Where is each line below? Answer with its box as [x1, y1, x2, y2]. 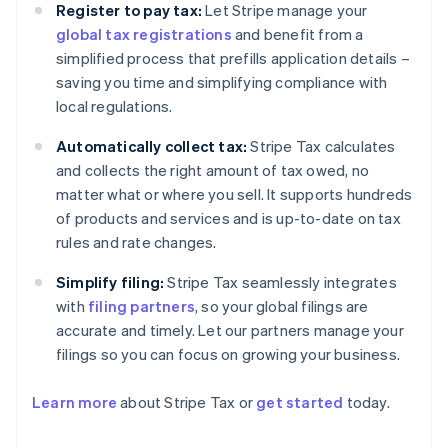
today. [343, 392, 390, 413]
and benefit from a [231, 24, 364, 45]
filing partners [88, 296, 195, 317]
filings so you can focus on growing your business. [56, 344, 401, 365]
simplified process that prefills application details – [56, 48, 410, 69]
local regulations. [56, 96, 173, 117]
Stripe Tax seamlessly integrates [164, 272, 397, 293]
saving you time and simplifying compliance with [56, 72, 388, 93]
